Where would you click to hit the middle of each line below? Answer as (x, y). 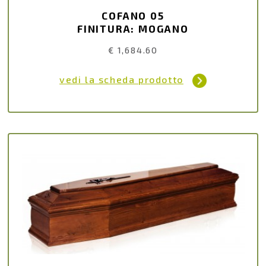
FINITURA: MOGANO (133, 28)
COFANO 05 (133, 15)
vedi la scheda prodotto (121, 80)
